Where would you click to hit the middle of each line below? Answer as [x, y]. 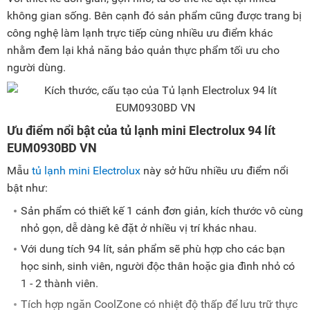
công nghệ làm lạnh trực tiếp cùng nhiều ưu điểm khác [140, 33]
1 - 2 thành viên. [60, 284]
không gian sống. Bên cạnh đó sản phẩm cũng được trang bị [154, 16]
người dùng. [36, 68]
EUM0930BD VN [52, 148]
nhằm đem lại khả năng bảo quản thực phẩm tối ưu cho [143, 51]
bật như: [27, 188]
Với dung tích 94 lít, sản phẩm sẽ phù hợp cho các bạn [153, 249]
